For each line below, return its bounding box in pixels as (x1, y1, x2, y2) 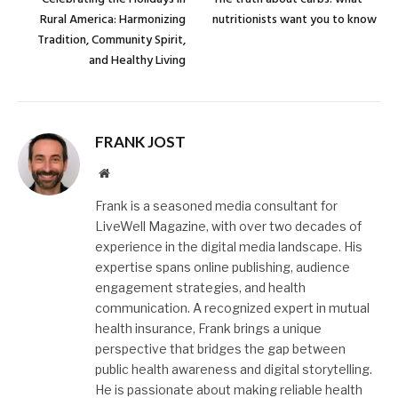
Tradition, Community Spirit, (37, 29, 186, 51)
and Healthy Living (89, 50, 186, 71)
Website (108, 165, 148, 179)
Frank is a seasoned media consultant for (95, 197, 338, 213)
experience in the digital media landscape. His (95, 238, 362, 254)
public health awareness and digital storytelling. (95, 361, 372, 377)
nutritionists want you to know (212, 9, 377, 30)
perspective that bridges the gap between (95, 340, 346, 356)
